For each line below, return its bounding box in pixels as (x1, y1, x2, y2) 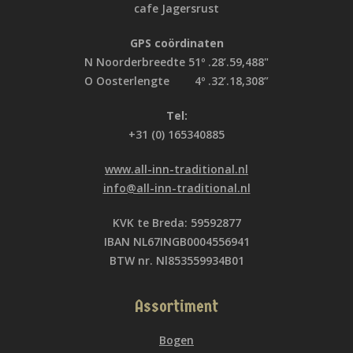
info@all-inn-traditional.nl (102, 180, 251, 195)
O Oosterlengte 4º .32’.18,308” (84, 73, 269, 88)
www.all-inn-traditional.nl (105, 162, 248, 176)
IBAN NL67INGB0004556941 (103, 234, 250, 249)
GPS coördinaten (129, 35, 224, 50)
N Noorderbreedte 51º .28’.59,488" (84, 54, 269, 69)
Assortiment (135, 296, 218, 317)
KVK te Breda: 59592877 (112, 215, 241, 230)
